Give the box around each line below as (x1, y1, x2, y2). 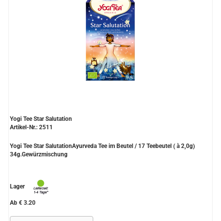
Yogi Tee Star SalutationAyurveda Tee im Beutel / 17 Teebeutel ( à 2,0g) (10, 143, 195, 150)
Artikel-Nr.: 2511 (10, 124, 53, 131)
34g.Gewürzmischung (10, 151, 68, 158)
